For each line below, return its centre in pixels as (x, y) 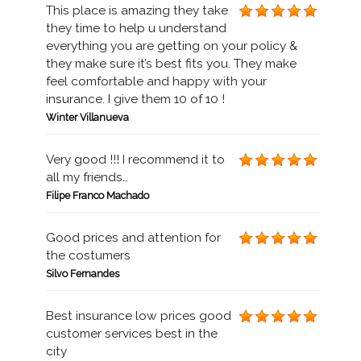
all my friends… (87, 177)
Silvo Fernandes (82, 274)
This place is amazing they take (137, 10)
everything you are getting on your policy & (171, 46)
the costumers (88, 255)
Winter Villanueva (87, 117)
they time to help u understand (136, 28)
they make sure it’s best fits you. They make (171, 64)
